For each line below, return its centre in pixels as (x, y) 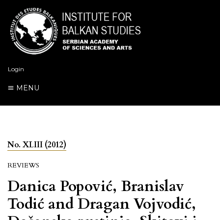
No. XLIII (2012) (37, 145)
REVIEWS (23, 165)
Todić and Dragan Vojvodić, (102, 204)
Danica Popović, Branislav (96, 186)
